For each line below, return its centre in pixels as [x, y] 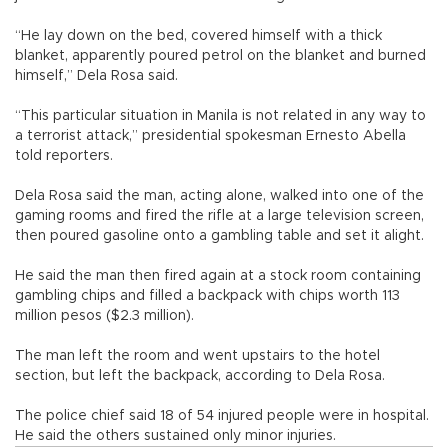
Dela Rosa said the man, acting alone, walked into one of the [219, 195]
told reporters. [64, 155]
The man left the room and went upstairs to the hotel [197, 355]
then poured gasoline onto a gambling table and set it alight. [219, 235]
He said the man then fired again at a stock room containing [218, 275]
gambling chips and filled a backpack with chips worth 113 [207, 295]
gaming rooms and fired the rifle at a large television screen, [219, 215]
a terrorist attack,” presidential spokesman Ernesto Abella [210, 135]
